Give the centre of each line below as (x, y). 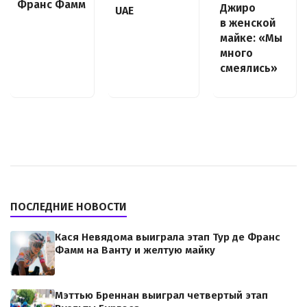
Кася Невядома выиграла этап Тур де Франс (168, 237)
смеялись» (248, 68)
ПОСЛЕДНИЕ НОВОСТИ (69, 206)
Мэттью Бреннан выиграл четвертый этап (161, 295)
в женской (247, 23)
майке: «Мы (251, 38)
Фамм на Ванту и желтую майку (135, 250)
